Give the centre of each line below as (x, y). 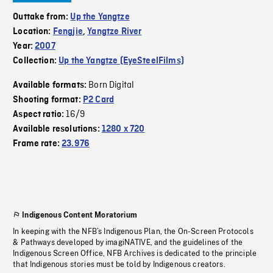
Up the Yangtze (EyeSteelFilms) (121, 61)
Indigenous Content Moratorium (80, 215)
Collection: (36, 61)
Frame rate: (37, 144)
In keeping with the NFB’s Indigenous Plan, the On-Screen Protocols (133, 232)
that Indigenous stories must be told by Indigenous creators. (119, 265)
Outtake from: (42, 17)
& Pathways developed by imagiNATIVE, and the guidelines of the (128, 243)
